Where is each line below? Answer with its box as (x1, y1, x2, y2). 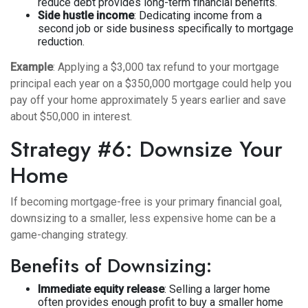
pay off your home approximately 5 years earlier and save (10, 93, 286, 107)
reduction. (38, 35, 85, 48)
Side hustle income (38, 9, 134, 22)
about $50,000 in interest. (10, 110, 132, 123)
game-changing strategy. (10, 228, 128, 241)
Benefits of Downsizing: (10, 252, 212, 280)
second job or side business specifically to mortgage (38, 22, 294, 35)
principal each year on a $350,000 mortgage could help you (10, 77, 291, 90)
